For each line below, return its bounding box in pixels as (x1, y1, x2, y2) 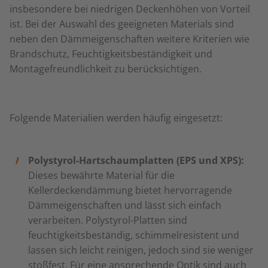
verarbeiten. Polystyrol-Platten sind (28, 214, 187, 227)
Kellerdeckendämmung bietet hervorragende (28, 184, 232, 197)
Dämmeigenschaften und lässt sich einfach (28, 199, 221, 212)
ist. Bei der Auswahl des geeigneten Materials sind (10, 17, 234, 31)
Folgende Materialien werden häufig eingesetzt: (10, 111, 225, 124)
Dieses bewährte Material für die (28, 169, 175, 182)
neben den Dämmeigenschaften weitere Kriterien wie (10, 32, 249, 45)
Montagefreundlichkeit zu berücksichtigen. (10, 62, 204, 75)
